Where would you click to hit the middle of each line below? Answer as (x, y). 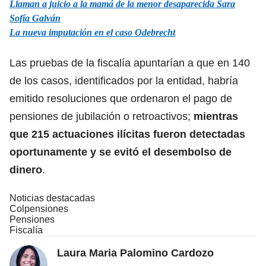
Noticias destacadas (52, 198)
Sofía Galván (35, 18)
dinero (26, 170)
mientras (216, 116)
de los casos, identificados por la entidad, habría (124, 80)
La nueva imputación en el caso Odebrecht (92, 32)
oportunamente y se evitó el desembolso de (121, 152)
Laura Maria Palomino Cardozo (135, 253)
